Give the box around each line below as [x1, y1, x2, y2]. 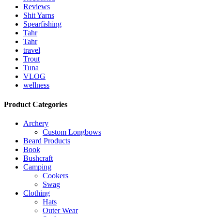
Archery [23, 119, 48, 127]
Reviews [23, 2, 50, 11]
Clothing [23, 188, 50, 197]
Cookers [43, 171, 68, 180]
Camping [23, 162, 51, 171]
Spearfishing [23, 20, 62, 29]
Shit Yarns [23, 11, 54, 20]
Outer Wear [43, 206, 78, 215]
